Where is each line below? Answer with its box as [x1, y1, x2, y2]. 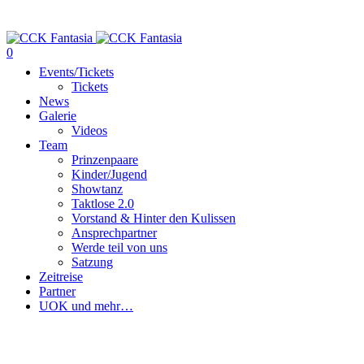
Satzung [71, 255, 113, 269]
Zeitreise [39, 270, 83, 284]
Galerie [39, 109, 76, 123]
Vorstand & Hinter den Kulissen [71, 211, 236, 225]
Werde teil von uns [71, 240, 167, 254]
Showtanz [71, 182, 123, 196]
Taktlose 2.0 [71, 197, 134, 210]
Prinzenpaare [71, 153, 138, 167]
